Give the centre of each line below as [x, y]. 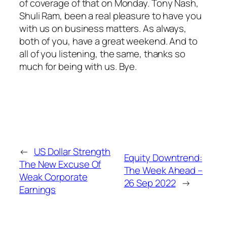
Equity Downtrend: [163, 158]
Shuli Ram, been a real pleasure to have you [110, 16]
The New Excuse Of [60, 164]
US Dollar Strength [72, 151]
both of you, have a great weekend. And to [108, 41]
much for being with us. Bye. [78, 67]
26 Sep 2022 [150, 183]
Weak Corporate [53, 177]
